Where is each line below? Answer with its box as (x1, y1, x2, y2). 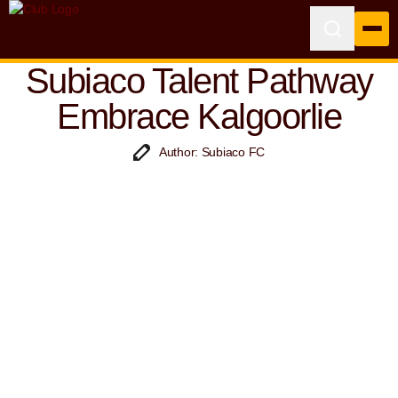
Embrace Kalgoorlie (57, 97, 341, 136)
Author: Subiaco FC (159, 145, 265, 159)
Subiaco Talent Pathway (25, 61, 373, 100)
